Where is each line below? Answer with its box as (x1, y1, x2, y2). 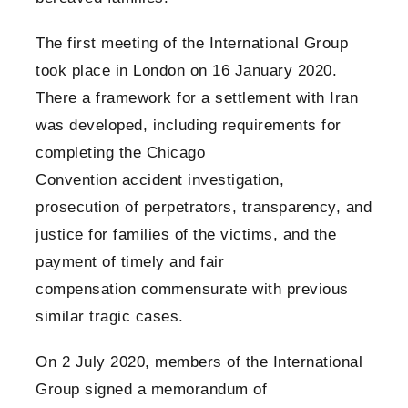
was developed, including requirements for (36, 117, 342, 135)
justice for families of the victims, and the (36, 226, 336, 244)
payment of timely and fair (36, 253, 224, 271)
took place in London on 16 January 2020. (36, 62, 337, 80)
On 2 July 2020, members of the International (36, 353, 362, 372)
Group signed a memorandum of (36, 381, 267, 399)
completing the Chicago (36, 144, 205, 162)
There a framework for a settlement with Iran (36, 89, 358, 107)
